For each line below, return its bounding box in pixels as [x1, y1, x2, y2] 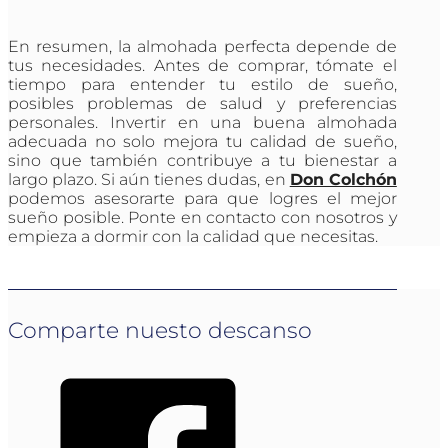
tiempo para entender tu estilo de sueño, [8, 75, 397, 95]
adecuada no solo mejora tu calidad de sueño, [8, 132, 397, 152]
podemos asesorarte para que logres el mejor [8, 189, 397, 209]
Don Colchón [289, 170, 397, 190]
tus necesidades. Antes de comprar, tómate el [8, 56, 397, 76]
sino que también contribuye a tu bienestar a [8, 151, 397, 171]
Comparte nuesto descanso [8, 316, 312, 344]
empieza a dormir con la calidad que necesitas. [8, 227, 378, 247]
